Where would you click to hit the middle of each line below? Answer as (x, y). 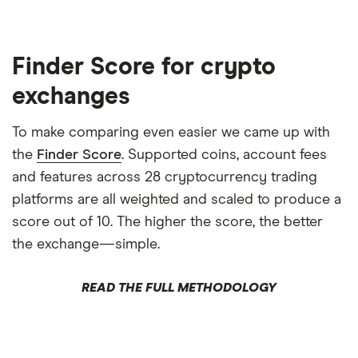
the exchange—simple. (86, 245)
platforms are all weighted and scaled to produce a (177, 200)
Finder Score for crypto (144, 68)
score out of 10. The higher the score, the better (167, 223)
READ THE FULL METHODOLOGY (179, 288)
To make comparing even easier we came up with (171, 133)
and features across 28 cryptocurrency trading (165, 178)
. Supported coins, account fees (224, 155)
